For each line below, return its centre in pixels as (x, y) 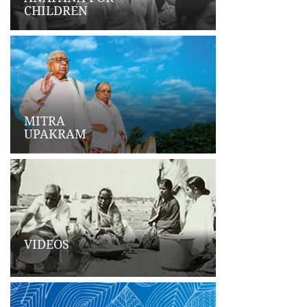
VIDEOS (47, 244)
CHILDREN (56, 11)
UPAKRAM (55, 134)
